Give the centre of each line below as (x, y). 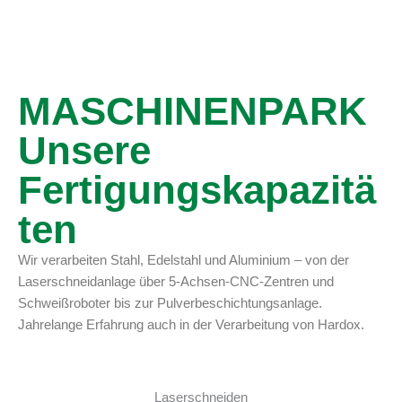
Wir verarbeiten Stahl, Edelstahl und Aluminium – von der (184, 260)
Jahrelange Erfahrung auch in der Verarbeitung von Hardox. (191, 324)
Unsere (84, 150)
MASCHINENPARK (192, 110)
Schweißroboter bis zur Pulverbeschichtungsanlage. (170, 303)
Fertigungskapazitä (197, 189)
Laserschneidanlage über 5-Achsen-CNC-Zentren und (176, 281)
